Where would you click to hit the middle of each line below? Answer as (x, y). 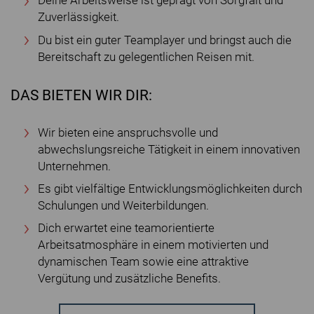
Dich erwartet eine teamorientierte (126, 228)
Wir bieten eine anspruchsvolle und (128, 132)
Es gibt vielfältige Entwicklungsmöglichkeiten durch (170, 189)
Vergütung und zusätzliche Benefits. (129, 279)
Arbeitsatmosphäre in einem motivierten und (153, 245)
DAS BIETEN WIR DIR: (81, 95)
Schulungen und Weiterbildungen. (123, 205)
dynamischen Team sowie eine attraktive (143, 262)
